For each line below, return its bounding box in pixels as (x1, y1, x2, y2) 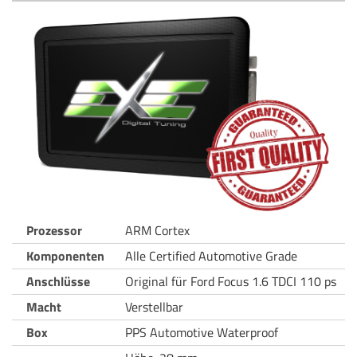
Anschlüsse (26, 271, 90, 291)
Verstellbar (125, 296, 183, 316)
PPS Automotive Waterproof (125, 322, 278, 342)
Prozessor (26, 220, 82, 240)
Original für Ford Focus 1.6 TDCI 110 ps (125, 271, 336, 291)
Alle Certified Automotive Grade (125, 245, 297, 265)
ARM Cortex (125, 220, 190, 240)
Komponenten (26, 245, 104, 265)
